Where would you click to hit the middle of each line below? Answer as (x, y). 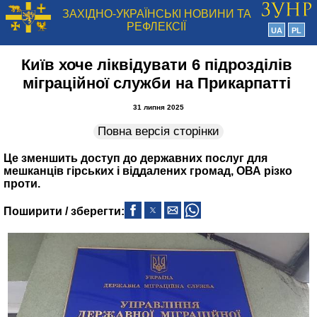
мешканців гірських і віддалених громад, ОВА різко (148, 171)
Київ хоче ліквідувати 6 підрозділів (157, 65)
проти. (22, 184)
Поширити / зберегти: (64, 211)
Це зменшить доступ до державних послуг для (136, 158)
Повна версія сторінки (158, 131)
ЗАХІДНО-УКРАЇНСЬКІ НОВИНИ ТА (156, 14)
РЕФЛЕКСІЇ (156, 27)
